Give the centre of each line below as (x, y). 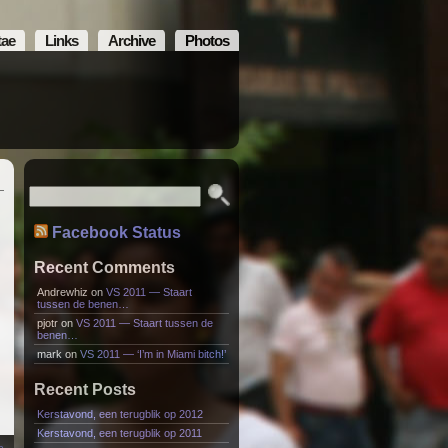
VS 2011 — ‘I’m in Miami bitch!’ (152, 354)
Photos (206, 40)
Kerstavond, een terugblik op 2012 (119, 414)
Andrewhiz (62, 292)
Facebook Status (116, 232)
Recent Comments (104, 267)
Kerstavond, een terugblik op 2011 (119, 433)
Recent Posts (84, 389)
